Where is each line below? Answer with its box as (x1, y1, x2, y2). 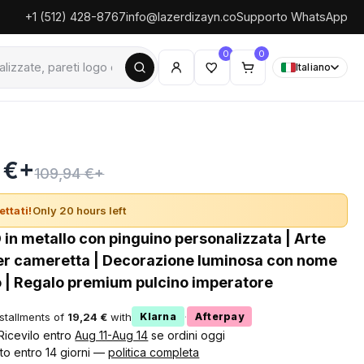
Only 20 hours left (32, 204, 126, 217)
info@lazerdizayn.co (126, 10, 236, 24)
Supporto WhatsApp (236, 10, 348, 24)
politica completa (108, 345, 200, 359)
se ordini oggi (148, 328, 226, 342)
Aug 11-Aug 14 (75, 328, 149, 342)
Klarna (140, 310, 176, 323)
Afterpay (194, 310, 244, 323)
